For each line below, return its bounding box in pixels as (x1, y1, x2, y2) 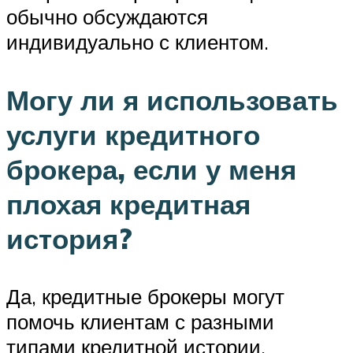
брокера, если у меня (6, 151, 296, 187)
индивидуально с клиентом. (6, 29, 269, 55)
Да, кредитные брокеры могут (6, 283, 284, 309)
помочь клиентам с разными (6, 308, 274, 334)
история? (6, 221, 132, 256)
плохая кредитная (6, 186, 251, 221)
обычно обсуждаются (6, 4, 208, 30)
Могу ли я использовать (6, 82, 338, 117)
